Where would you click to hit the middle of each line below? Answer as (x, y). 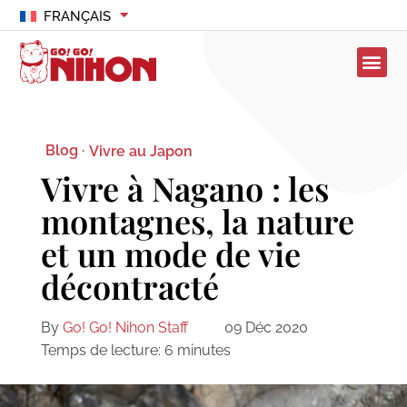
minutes (203, 351)
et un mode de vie (170, 254)
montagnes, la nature (197, 221)
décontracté (129, 287)
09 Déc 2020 (266, 328)
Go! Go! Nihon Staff (125, 328)
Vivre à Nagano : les (184, 189)
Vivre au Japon (140, 151)
